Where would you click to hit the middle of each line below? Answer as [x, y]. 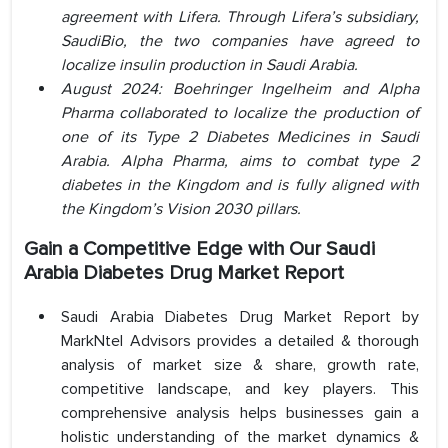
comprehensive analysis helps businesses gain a [240, 413]
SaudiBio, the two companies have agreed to [240, 41]
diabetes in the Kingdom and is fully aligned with [240, 185]
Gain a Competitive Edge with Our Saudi [199, 249]
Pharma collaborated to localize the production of [240, 113]
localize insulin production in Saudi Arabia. [209, 65]
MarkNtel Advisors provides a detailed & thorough [240, 341]
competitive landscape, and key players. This [240, 389]
